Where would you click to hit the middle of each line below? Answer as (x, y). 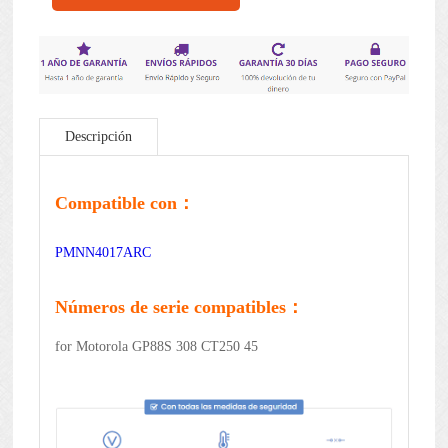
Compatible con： (124, 202)
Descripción (98, 136)
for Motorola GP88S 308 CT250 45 (156, 346)
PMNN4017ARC (102, 252)
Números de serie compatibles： (179, 306)
